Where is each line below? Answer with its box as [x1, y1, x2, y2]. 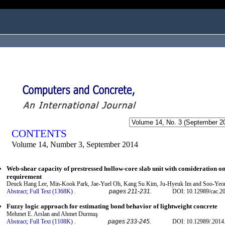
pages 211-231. [109, 188, 152, 195]
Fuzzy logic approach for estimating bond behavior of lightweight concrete [7, 202, 217, 210]
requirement [7, 173, 42, 181]
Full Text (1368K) [30, 188, 73, 195]
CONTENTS [12, 128, 67, 140]
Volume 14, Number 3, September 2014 [12, 140, 138, 149]
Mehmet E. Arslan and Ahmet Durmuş [7, 210, 98, 217]
